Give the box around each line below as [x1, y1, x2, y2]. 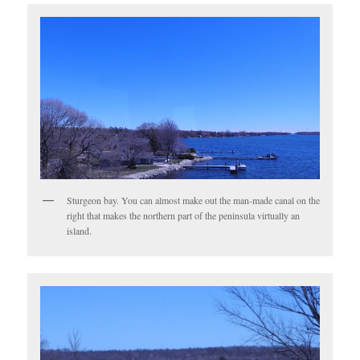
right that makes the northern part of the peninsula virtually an [67, 209, 301, 223]
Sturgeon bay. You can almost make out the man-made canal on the [67, 194, 321, 207]
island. [67, 224, 92, 238]
